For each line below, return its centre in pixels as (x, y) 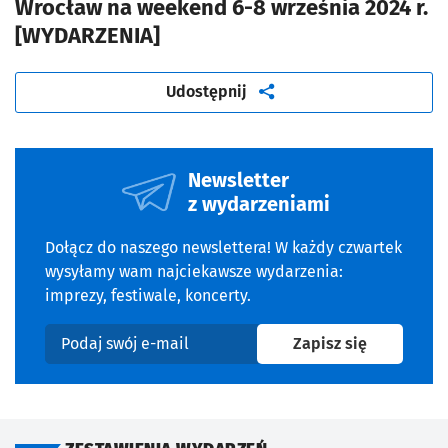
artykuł (272, 91)
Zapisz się (330, 344)
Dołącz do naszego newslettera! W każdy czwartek (223, 247)
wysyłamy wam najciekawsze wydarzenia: (194, 271)
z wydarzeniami (259, 203)
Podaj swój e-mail (108, 354)
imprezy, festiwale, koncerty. (148, 295)
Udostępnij (206, 92)
